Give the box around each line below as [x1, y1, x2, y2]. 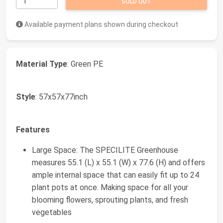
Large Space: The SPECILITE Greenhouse [32, 145, 178, 155]
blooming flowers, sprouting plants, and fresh [32, 195, 188, 205]
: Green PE [67, 59, 103, 69]
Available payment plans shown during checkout [23, 20, 178, 28]
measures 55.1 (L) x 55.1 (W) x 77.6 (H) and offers [32, 157, 205, 167]
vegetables [32, 207, 72, 217]
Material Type [16, 59, 67, 69]
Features [16, 124, 50, 134]
